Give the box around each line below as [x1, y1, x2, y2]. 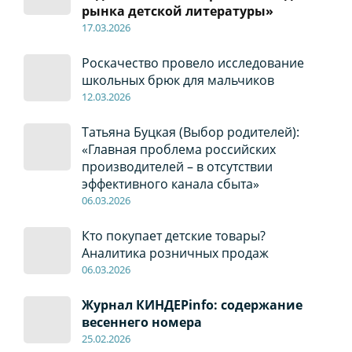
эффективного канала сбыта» [81, 175, 259, 193]
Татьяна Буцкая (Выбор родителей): [81, 123, 299, 141]
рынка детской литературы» [81, 2, 273, 20]
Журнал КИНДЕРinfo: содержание [81, 296, 302, 314]
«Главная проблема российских [81, 141, 276, 159]
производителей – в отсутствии [81, 158, 273, 176]
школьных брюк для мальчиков [81, 71, 274, 90]
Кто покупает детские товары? [81, 227, 266, 245]
